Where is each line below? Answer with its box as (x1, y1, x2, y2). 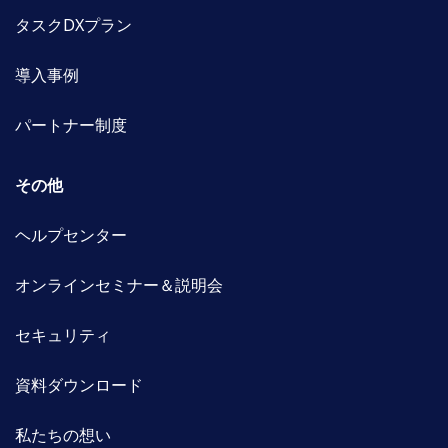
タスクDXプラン (15, 14, 132, 37)
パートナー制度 (15, 114, 127, 137)
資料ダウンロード (15, 374, 143, 397)
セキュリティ (15, 324, 111, 347)
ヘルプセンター (15, 224, 127, 247)
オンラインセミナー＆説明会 (15, 274, 223, 297)
